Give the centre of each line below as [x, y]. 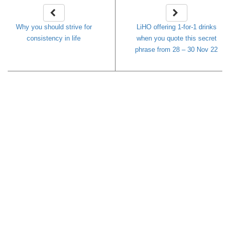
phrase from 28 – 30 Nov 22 [176, 49]
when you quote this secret [176, 38]
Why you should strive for [54, 27]
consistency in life [54, 38]
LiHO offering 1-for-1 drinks [176, 27]
